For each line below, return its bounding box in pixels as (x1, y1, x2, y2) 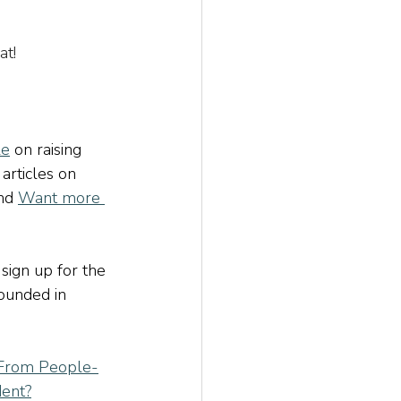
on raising (10, 139, 86, 161)
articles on (3, 163, 81, 185)
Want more (18, 187, 105, 209)
